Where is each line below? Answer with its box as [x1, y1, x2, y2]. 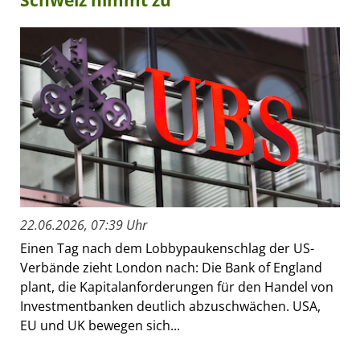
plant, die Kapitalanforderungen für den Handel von [20, 277, 333, 296]
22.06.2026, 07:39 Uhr [20, 215, 147, 234]
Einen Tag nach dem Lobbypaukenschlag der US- [20, 239, 314, 257]
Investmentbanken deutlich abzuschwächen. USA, [20, 297, 321, 315]
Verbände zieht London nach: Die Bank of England [20, 258, 322, 276]
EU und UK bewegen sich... [20, 316, 180, 334]
